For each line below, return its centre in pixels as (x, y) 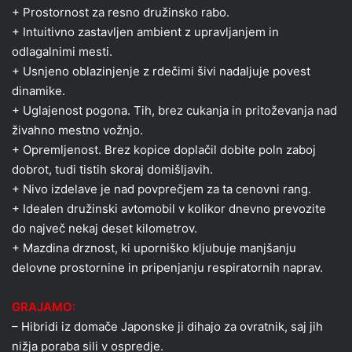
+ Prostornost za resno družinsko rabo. (121, 12)
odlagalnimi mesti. (62, 51)
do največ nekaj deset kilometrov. (104, 228)
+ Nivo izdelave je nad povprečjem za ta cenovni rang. (161, 189)
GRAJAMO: (44, 306)
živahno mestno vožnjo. (77, 130)
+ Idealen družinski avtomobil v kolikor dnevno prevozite (169, 208)
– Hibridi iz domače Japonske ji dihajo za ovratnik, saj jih (167, 326)
